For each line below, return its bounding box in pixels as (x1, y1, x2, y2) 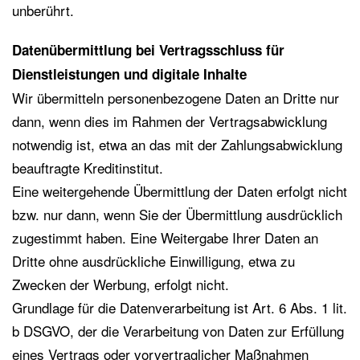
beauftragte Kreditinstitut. (12, 157, 163, 178)
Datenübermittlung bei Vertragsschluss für (12, 40, 284, 59)
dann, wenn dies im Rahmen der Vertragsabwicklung (12, 111, 327, 131)
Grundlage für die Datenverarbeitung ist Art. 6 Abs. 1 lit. (12, 297, 347, 317)
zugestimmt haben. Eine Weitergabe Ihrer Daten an (12, 227, 318, 247)
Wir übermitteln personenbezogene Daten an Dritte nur (12, 88, 339, 108)
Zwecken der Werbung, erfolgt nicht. (12, 274, 229, 294)
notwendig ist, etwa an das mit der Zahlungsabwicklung (12, 134, 342, 154)
